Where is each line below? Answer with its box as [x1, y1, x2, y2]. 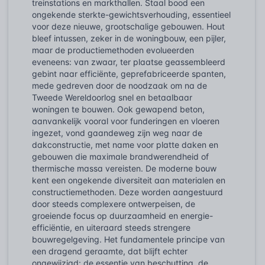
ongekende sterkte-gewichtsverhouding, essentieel [32, 9, 231, 20]
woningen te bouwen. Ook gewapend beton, [32, 104, 205, 114]
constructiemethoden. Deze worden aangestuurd [32, 186, 223, 197]
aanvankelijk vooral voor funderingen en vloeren [32, 115, 219, 126]
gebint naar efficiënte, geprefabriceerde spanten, [32, 68, 226, 79]
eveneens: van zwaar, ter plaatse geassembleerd [32, 56, 225, 67]
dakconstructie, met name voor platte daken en [32, 139, 218, 150]
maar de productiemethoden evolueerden [32, 44, 194, 55]
